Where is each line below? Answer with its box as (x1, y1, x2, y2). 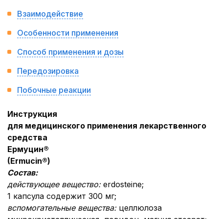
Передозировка (17, 66, 79, 76)
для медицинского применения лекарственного (7, 121, 206, 131)
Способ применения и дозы (17, 47, 124, 57)
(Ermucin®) (7, 156, 50, 166)
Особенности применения (17, 28, 118, 38)
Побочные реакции (17, 85, 91, 95)
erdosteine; (103, 179, 144, 189)
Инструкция (7, 109, 57, 119)
